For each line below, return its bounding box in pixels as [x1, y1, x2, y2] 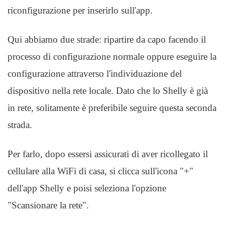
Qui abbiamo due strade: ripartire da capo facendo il [8, 34, 206, 45]
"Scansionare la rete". [8, 200, 89, 210]
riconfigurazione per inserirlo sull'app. [8, 5, 153, 16]
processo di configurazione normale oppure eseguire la [8, 51, 216, 62]
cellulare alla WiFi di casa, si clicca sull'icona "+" [8, 166, 193, 176]
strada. [8, 120, 32, 130]
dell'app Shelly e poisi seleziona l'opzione [8, 183, 166, 193]
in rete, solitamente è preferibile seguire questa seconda [8, 102, 216, 113]
